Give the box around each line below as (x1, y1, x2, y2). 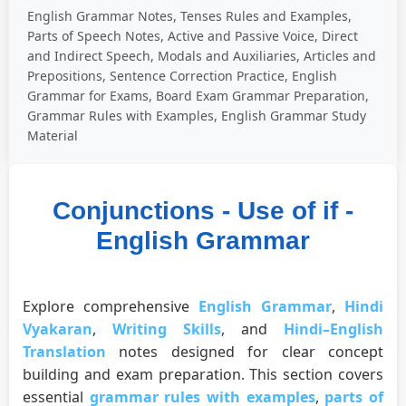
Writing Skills (112, 319, 221, 340)
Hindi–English (284, 319, 383, 340)
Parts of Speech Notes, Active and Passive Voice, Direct (27, 27, 358, 45)
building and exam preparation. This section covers (23, 364, 383, 385)
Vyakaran (23, 319, 92, 340)
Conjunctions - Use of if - (53, 197, 353, 226)
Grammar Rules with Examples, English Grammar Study (27, 107, 366, 125)
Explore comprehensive (23, 296, 198, 317)
